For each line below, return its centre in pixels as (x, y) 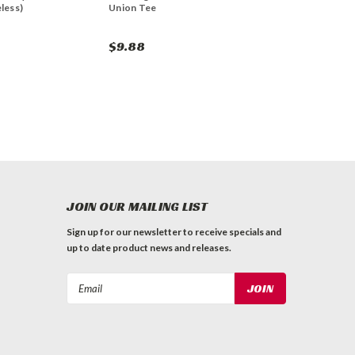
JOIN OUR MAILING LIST (137, 207)
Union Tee (133, 8)
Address (88, 298)
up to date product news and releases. (149, 248)
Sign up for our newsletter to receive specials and (174, 232)
